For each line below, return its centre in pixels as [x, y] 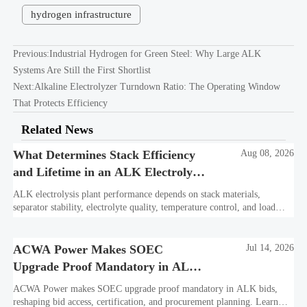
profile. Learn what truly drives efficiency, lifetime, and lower [135, 220]
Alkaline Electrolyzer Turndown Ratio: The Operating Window [157, 86]
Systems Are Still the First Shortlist [82, 70]
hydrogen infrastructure [81, 14]
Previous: [31, 53]
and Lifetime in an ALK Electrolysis [110, 172]
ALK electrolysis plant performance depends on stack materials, [137, 194]
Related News [58, 129]
